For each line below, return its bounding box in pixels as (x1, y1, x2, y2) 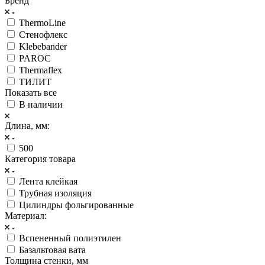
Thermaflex (19, 64, 62, 75)
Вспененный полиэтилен (19, 232, 121, 243)
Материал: (5, 210, 47, 221)
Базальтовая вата (19, 244, 86, 255)
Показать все (5, 87, 57, 98)
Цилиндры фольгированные (19, 199, 134, 210)
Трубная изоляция (19, 188, 92, 198)
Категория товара (5, 153, 76, 164)
